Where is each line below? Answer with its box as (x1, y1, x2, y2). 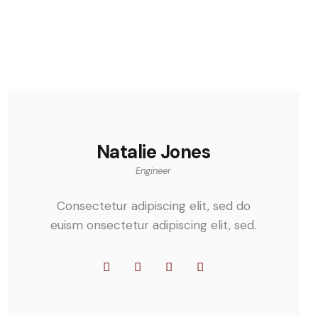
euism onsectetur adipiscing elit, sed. (50, 216, 256, 233)
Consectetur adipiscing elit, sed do (56, 197, 251, 214)
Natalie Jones (96, 140, 211, 165)
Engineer (136, 165, 171, 177)
